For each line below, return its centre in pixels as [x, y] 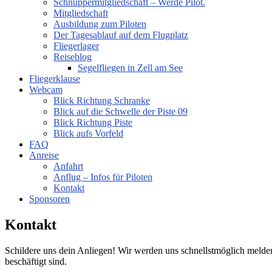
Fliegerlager [76, 46]
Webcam [46, 90]
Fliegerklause [55, 79]
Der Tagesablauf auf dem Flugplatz [121, 35]
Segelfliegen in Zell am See [130, 68]
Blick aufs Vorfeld [88, 133]
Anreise [44, 155]
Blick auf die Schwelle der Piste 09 [121, 111]
